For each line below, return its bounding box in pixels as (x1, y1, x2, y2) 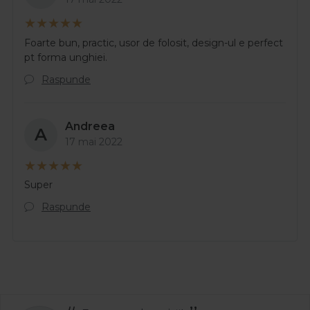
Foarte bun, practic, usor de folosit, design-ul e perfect (24, 36, 283, 49)
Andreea (65, 119, 115, 133)
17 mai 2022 (65, 135, 122, 148)
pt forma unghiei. (24, 51, 107, 64)
